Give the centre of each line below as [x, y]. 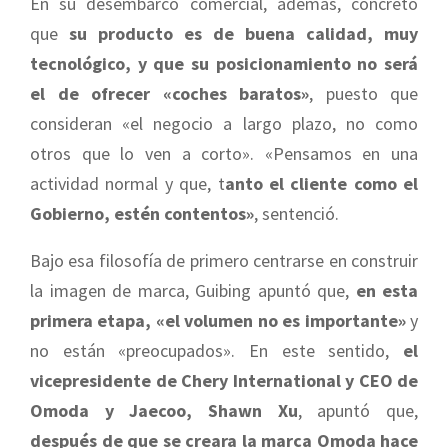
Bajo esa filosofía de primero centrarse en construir [224, 261]
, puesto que [363, 94]
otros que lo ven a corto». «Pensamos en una [224, 154]
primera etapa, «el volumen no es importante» [218, 321]
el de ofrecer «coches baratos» [169, 94]
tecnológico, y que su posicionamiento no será [224, 64]
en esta [383, 291]
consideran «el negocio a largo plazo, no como [224, 124]
